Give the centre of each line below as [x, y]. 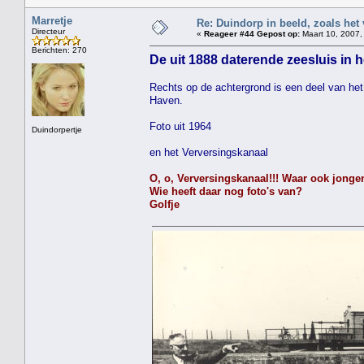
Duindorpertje [57, 129]
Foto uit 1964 [180, 126]
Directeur [48, 31]
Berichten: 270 [59, 50]
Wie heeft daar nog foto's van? [226, 191]
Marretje [52, 20]
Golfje [165, 204]
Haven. [166, 100]
